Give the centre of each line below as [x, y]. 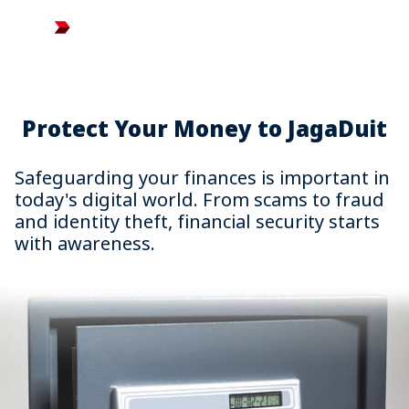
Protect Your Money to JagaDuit [204, 128]
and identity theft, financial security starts [197, 221]
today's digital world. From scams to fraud [199, 199]
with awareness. [85, 243]
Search [336, 27]
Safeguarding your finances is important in [202, 178]
